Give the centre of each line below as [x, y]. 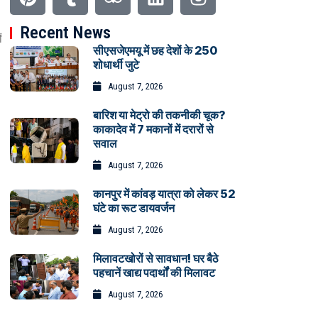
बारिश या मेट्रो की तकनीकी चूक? [159, 115]
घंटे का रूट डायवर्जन [133, 208]
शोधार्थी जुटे [116, 65]
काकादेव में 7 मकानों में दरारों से [153, 130]
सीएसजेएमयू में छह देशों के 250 [155, 51]
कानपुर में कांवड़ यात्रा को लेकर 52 [164, 194]
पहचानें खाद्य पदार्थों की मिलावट [154, 273]
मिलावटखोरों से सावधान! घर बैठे [155, 259]
